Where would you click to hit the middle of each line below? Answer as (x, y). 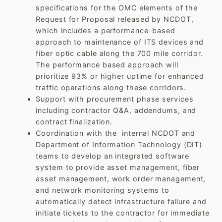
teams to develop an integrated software (112, 156)
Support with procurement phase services (115, 99)
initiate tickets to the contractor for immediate (123, 213)
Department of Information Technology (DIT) (119, 145)
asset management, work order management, (121, 179)
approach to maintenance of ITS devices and (120, 42)
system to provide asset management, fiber (118, 167)
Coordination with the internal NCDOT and (116, 133)
